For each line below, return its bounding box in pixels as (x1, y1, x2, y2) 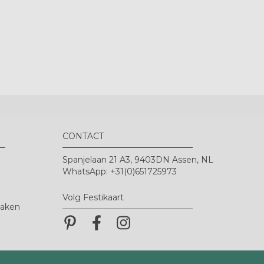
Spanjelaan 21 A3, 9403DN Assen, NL (62, 154, 213, 165)
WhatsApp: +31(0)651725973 (62, 166, 177, 177)
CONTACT (62, 130, 104, 141)
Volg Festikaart (62, 192, 124, 203)
